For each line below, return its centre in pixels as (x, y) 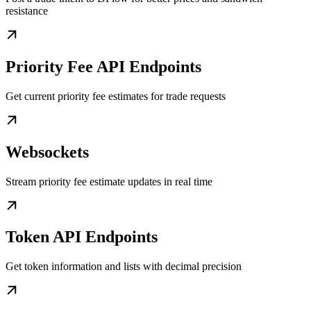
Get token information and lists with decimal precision (124, 267)
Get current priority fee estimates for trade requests (116, 96)
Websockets (47, 152)
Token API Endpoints (82, 237)
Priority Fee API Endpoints (103, 66)
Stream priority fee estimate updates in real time (109, 181)
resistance (27, 10)
